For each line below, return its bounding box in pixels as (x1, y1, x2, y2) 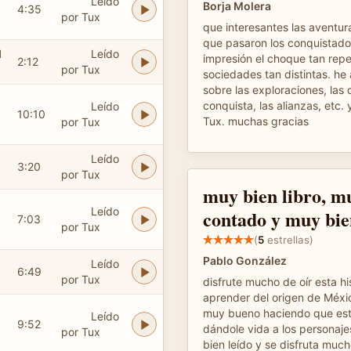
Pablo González (203, 254, 287, 267)
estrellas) (264, 233, 313, 246)
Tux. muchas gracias (203, 114, 309, 128)
